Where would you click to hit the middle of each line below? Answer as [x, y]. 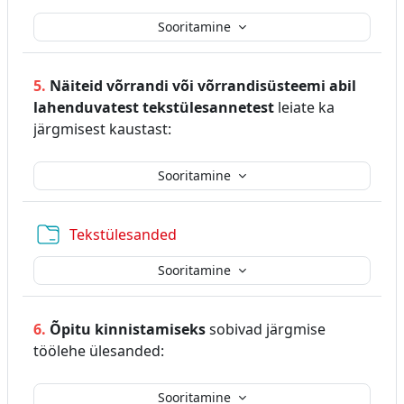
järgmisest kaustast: [102, 129]
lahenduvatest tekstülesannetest [154, 107]
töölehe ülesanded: [99, 350]
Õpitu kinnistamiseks [128, 329]
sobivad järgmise [266, 329]
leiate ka [304, 107]
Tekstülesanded [123, 234]
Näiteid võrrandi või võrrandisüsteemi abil [201, 85]
